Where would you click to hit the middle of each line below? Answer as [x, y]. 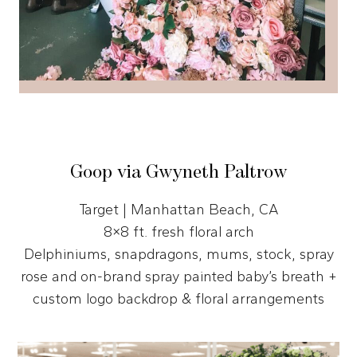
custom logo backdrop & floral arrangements [178, 298]
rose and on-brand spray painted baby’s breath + [178, 276]
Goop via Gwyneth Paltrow [178, 172]
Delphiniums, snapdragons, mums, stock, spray [178, 254]
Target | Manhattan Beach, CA [178, 209]
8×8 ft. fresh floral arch [178, 231]
